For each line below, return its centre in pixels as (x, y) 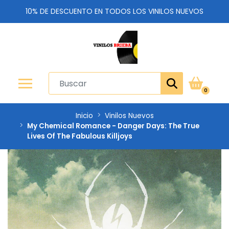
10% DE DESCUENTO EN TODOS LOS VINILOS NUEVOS (114, 11)
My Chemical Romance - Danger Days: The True (113, 126)
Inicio (84, 116)
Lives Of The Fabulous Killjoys (80, 136)
